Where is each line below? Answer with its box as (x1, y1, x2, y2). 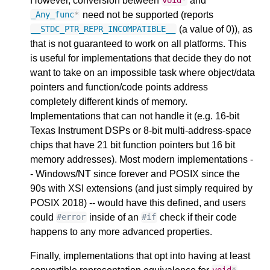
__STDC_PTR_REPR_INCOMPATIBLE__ (31, 24, 176, 34)
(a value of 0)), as (176, 24, 253, 34)
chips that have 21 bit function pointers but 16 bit (30, 139, 235, 150)
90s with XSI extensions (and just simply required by (30, 183, 253, 193)
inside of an (86, 212, 141, 222)
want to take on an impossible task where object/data (30, 67, 255, 78)
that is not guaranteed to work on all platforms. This (30, 38, 246, 49)
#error (57, 212, 86, 222)
